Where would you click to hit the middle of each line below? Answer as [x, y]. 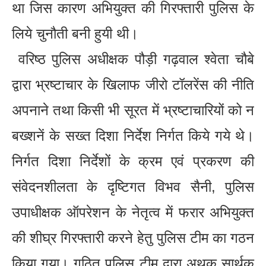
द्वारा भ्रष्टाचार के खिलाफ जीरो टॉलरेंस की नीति [133, 84]
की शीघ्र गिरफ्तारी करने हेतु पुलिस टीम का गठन [133, 237]
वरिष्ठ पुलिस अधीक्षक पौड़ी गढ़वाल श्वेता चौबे [133, 59]
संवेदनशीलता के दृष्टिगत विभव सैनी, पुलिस [133, 186]
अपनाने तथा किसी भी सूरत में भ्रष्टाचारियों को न [133, 110]
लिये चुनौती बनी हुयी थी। [75, 33]
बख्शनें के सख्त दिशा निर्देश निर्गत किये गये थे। [133, 135]
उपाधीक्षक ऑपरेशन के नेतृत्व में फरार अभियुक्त [133, 212]
